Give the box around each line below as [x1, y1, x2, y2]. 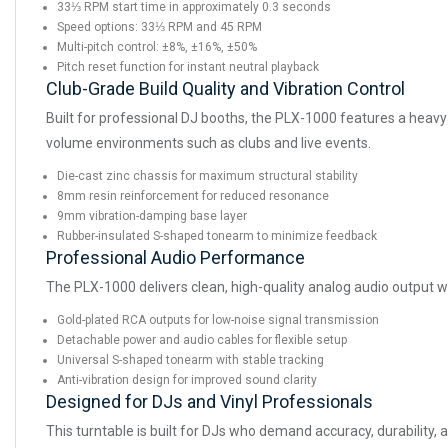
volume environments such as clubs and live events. [46, 135, 371, 152]
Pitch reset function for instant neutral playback [57, 60, 319, 75]
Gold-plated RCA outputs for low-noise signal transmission [57, 313, 379, 328]
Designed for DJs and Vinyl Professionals [46, 391, 373, 413]
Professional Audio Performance [46, 247, 305, 269]
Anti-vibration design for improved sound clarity [57, 373, 317, 388]
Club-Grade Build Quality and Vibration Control [46, 78, 405, 100]
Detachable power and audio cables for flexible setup [57, 333, 347, 348]
